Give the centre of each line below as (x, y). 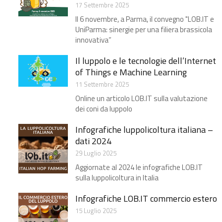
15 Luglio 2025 (96, 211)
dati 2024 (93, 141)
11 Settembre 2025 (102, 84)
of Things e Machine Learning (131, 72)
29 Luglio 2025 (96, 153)
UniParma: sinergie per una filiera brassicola (144, 30)
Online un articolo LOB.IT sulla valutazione (141, 99)
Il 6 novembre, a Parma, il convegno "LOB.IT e (145, 19)
